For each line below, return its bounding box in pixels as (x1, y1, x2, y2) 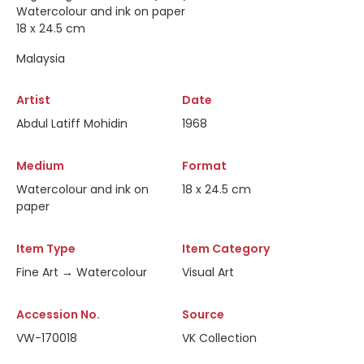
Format (182, 158, 227, 174)
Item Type (16, 240, 76, 257)
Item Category (182, 240, 270, 257)
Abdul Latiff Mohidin (16, 115, 128, 132)
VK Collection (182, 330, 257, 346)
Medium (16, 158, 64, 174)
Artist (16, 92, 50, 108)
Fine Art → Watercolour (16, 264, 147, 280)
